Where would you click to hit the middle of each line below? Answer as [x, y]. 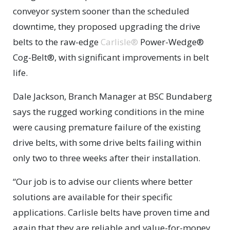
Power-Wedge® [171, 42]
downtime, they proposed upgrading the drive [107, 27]
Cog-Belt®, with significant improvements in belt [111, 57]
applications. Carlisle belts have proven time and [111, 213]
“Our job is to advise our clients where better [103, 182]
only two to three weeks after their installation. [107, 158]
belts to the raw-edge [57, 42]
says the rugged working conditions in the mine [109, 112]
